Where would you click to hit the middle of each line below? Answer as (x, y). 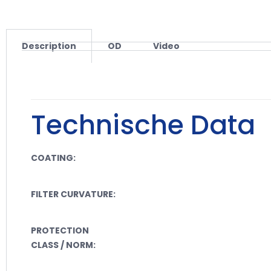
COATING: (53, 158)
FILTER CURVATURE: (73, 194)
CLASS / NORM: (63, 245)
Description (49, 46)
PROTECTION (60, 230)
